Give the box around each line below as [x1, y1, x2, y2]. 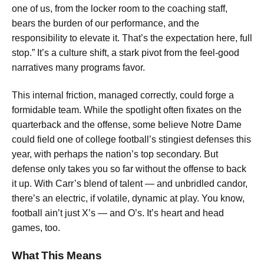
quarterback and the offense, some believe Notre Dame [12, 120, 242, 130]
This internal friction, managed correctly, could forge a [12, 90, 234, 101]
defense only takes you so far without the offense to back [12, 164, 246, 174]
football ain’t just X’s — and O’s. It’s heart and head [12, 208, 224, 219]
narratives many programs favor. [12, 62, 145, 72]
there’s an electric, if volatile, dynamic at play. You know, [12, 193, 245, 204]
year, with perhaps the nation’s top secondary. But [12, 149, 218, 160]
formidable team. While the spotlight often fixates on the [12, 105, 242, 115]
